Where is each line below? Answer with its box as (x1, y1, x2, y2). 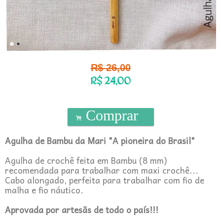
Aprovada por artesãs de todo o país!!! (5, 203, 161, 217)
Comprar (81, 107, 146, 123)
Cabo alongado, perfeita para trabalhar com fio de (5, 173, 204, 187)
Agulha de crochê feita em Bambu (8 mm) (5, 153, 167, 167)
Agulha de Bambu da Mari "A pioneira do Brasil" (5, 134, 195, 147)
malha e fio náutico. (5, 183, 83, 197)
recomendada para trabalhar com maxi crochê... (5, 163, 198, 177)
